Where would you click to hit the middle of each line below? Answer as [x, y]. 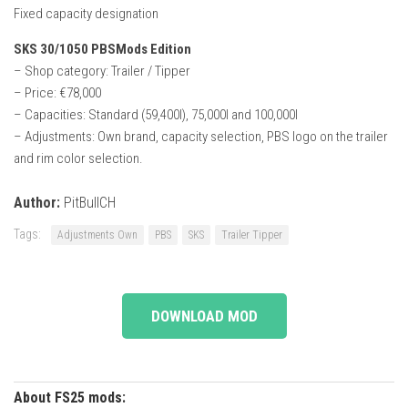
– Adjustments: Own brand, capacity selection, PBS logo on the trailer [201, 136]
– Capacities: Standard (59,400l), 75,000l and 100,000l [156, 114]
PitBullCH [88, 202]
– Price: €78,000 [57, 92]
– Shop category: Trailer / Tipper [102, 71]
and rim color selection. [78, 158]
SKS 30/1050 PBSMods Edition [102, 49]
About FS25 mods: [70, 397]
